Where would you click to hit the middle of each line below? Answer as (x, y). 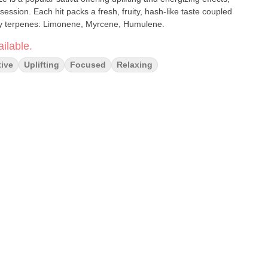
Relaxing (135, 65)
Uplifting (42, 65)
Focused (88, 65)
